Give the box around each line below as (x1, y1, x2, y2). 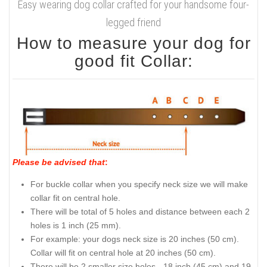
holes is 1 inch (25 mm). (30, 220, 121, 230)
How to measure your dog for (16, 34, 251, 53)
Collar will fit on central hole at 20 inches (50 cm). (30, 247, 216, 257)
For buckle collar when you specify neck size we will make (30, 179, 248, 189)
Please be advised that (13, 157, 105, 167)
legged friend (106, 16, 161, 29)
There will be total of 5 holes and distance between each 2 (30, 206, 250, 216)
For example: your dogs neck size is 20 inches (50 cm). (30, 234, 239, 244)
